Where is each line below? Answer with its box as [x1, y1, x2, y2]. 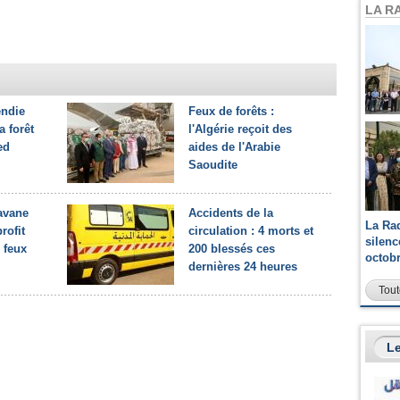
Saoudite [188, 158, 237, 171]
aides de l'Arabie [188, 140, 280, 154]
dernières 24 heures [188, 260, 297, 273]
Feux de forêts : [188, 104, 274, 118]
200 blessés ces [188, 242, 275, 255]
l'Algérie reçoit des [188, 122, 292, 136]
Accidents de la [188, 206, 273, 220]
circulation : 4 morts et [188, 224, 313, 237]
